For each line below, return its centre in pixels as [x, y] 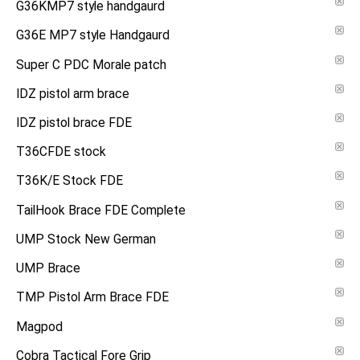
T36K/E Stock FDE [70, 181]
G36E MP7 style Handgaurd [93, 36]
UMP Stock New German [86, 239]
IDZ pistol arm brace [73, 94]
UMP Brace [48, 269]
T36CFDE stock [61, 152]
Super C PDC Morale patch [91, 65]
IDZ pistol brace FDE [74, 123]
